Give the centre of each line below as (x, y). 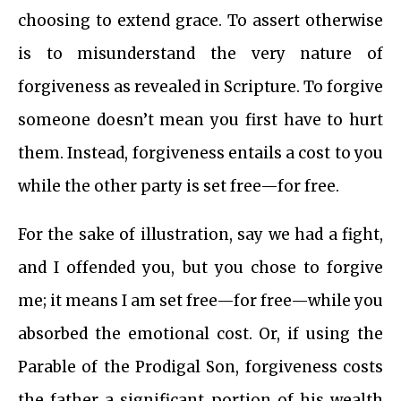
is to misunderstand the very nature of (200, 54)
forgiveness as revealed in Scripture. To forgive (200, 87)
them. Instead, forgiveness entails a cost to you (200, 154)
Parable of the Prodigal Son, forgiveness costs (200, 367)
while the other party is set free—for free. (179, 187)
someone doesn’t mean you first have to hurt (200, 120)
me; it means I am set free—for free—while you (200, 301)
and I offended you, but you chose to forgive (200, 268)
